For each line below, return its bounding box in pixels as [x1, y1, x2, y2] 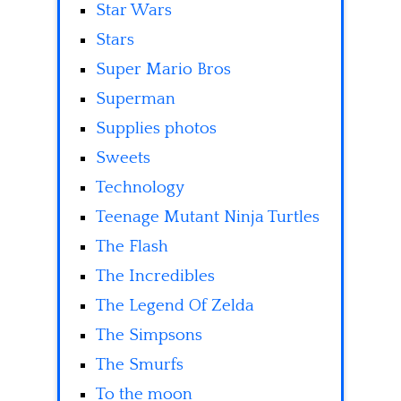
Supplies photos [96, 119, 217, 139]
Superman [96, 90, 175, 109]
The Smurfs [96, 355, 183, 375]
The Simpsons [96, 326, 202, 346]
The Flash [96, 237, 168, 257]
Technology [96, 178, 184, 198]
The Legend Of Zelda [96, 296, 254, 316]
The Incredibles [96, 267, 215, 286]
